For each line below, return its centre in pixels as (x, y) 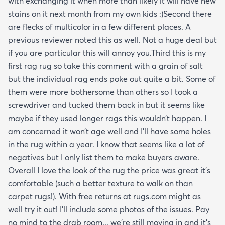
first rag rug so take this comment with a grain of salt (105, 66)
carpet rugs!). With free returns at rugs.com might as (104, 197)
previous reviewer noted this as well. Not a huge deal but (113, 40)
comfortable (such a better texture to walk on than (100, 184)
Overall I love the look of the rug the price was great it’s (109, 171)
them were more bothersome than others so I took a (103, 92)
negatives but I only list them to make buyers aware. (104, 157)
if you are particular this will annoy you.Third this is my (107, 53)
